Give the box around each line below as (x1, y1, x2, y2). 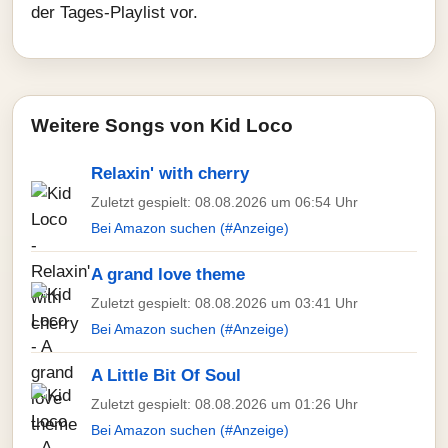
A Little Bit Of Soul (91, 366, 241, 385)
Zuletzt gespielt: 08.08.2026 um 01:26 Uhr (91, 396, 358, 412)
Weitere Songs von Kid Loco (31, 115, 293, 136)
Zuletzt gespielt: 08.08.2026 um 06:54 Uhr (91, 194, 358, 210)
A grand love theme (91, 265, 245, 284)
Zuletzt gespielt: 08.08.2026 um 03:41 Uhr (91, 295, 358, 311)
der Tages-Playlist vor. (31, 3, 198, 22)
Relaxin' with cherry (91, 164, 249, 183)
